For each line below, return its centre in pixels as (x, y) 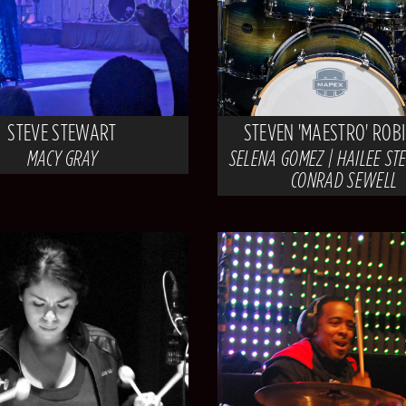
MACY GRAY (62, 158)
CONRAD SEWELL (344, 180)
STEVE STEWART (62, 132)
